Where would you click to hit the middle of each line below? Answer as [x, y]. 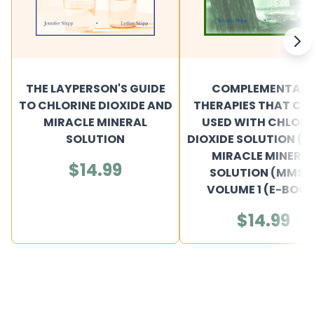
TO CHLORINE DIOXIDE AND [95, 105]
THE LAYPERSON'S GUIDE [95, 89]
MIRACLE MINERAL [95, 122]
